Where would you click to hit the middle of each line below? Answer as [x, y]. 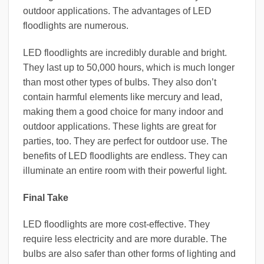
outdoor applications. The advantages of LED [117, 11]
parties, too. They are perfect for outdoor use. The [125, 141]
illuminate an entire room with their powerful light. [125, 170]
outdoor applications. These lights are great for [120, 126]
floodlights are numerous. [76, 25]
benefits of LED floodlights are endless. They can [125, 156]
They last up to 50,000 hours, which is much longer [129, 67]
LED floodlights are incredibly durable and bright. [125, 52]
